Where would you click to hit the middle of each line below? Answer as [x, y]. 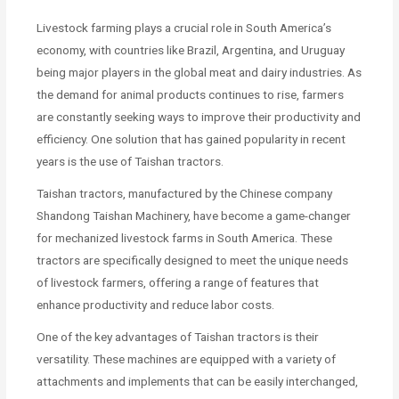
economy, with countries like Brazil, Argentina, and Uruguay [191, 50]
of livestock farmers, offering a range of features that [178, 283]
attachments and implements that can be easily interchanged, [198, 382]
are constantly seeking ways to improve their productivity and [199, 117]
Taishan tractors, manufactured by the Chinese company [185, 194]
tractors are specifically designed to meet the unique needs [193, 261]
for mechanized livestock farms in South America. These [185, 238]
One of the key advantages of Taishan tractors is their [178, 337]
